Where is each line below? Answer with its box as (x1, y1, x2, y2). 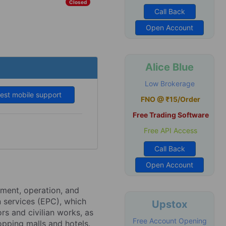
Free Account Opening (132, 216, 207, 225)
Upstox (152, 198, 187, 210)
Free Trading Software (132, 110, 209, 119)
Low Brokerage (144, 79, 195, 88)
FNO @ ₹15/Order (141, 95, 200, 103)
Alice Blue (145, 61, 194, 73)
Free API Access (142, 126, 197, 135)
